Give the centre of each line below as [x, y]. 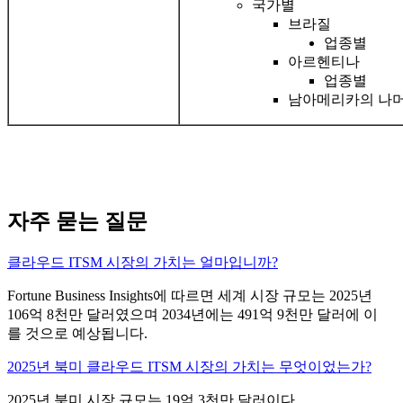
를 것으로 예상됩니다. [77, 333]
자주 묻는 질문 [77, 222]
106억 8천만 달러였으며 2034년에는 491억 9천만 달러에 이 [193, 314]
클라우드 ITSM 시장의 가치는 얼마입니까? [143, 262]
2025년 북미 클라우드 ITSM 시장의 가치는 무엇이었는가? [189, 366]
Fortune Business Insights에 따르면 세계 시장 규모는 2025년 [190, 295]
